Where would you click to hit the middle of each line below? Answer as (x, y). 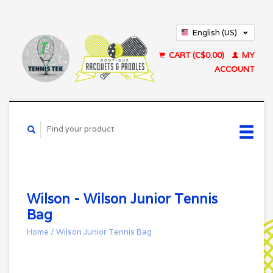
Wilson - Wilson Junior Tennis (122, 198)
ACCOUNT (235, 69)
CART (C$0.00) (197, 55)
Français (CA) (218, 47)
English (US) (215, 33)
